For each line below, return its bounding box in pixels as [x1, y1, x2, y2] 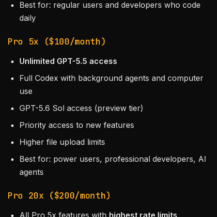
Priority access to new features [19, 120, 134, 130]
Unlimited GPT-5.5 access [19, 56, 117, 66]
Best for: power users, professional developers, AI [19, 154, 206, 164]
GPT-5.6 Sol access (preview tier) [19, 103, 143, 113]
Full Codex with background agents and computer [19, 73, 203, 83]
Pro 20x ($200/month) [8, 190, 111, 201]
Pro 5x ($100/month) [8, 36, 106, 47]
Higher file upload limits [19, 137, 105, 147]
